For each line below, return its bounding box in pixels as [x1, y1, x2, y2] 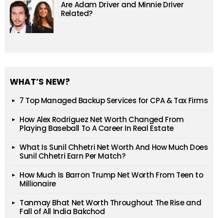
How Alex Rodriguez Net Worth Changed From [19, 114, 184, 125]
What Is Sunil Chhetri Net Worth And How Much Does [19, 142, 208, 153]
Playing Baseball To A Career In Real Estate [19, 123, 174, 134]
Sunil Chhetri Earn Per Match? [19, 151, 126, 162]
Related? [61, 8, 92, 19]
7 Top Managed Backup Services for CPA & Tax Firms [19, 95, 208, 106]
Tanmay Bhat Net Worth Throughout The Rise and [19, 198, 201, 208]
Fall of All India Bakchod [19, 206, 105, 217]
